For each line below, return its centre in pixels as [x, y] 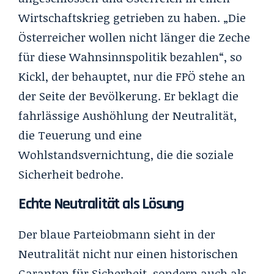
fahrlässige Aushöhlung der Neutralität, [128, 115]
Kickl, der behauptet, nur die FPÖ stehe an [132, 76]
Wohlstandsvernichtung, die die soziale [126, 154]
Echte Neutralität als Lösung [101, 204]
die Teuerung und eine [80, 135]
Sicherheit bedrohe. [71, 174]
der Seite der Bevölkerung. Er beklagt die [128, 96]
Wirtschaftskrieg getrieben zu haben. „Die [132, 17]
